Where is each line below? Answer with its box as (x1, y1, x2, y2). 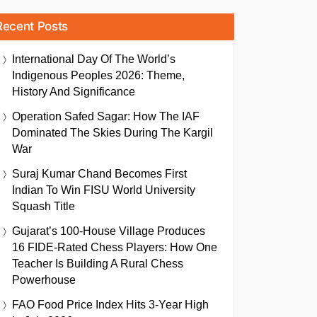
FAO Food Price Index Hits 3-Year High (12, 299, 209, 311)
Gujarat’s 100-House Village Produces (12, 225, 205, 237)
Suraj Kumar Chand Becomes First (12, 168, 187, 180)
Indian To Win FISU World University (12, 184, 195, 196)
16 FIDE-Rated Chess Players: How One (12, 241, 217, 253)
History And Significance (12, 86, 135, 98)
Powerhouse (12, 274, 76, 286)
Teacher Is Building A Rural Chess (12, 258, 183, 270)
